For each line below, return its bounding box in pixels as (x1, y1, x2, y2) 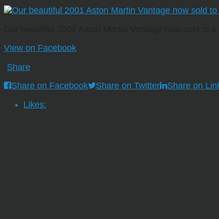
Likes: (23, 99, 46, 109)
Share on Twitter (96, 81, 160, 91)
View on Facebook (4, 43, 76, 53)
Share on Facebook (11, 81, 88, 91)
